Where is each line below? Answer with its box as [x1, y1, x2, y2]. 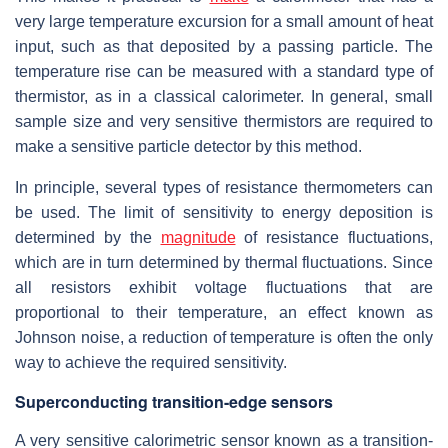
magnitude [160, 228, 236, 246]
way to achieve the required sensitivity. [15, 353, 287, 371]
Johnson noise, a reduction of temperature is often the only [15, 328, 433, 346]
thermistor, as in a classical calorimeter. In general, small [15, 87, 433, 105]
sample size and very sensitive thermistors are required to [15, 112, 433, 130]
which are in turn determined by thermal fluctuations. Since [15, 253, 433, 271]
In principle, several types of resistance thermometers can [15, 178, 433, 196]
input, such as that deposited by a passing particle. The [15, 37, 433, 55]
